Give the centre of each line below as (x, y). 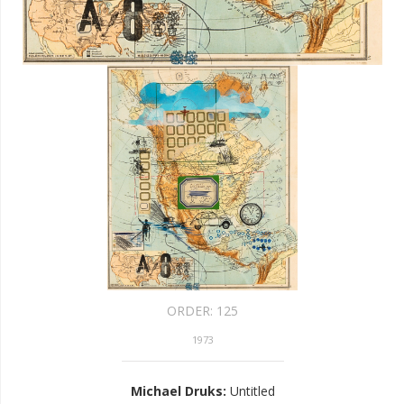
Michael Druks (176, 391)
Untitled (252, 391)
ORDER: (192, 311)
